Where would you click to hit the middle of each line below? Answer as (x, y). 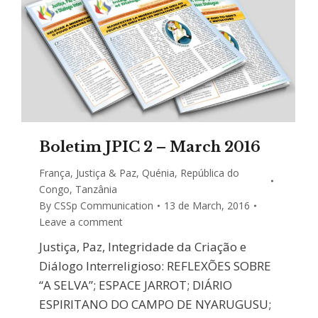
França (55, 173)
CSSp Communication (104, 206)
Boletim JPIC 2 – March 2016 (150, 147)
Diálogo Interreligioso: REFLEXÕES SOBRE (155, 266)
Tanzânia (96, 190)
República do (210, 173)
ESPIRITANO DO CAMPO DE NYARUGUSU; (155, 305)
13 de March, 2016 (207, 206)
